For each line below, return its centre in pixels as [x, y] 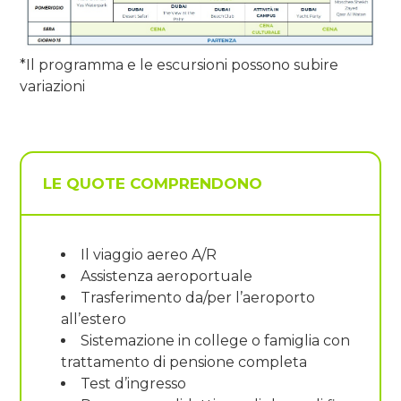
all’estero [94, 319]
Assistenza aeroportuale [166, 276]
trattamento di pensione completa [184, 362]
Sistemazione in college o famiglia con [215, 340]
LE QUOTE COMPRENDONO [153, 183]
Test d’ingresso [133, 383]
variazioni [52, 86]
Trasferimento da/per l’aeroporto [198, 297]
